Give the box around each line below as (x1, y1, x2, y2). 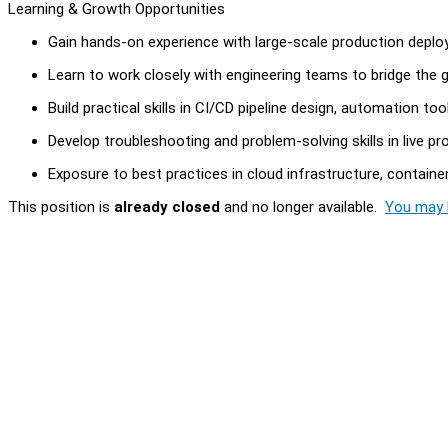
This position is (8, 197, 114, 216)
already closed (114, 197, 220, 216)
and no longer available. (220, 197, 385, 216)
